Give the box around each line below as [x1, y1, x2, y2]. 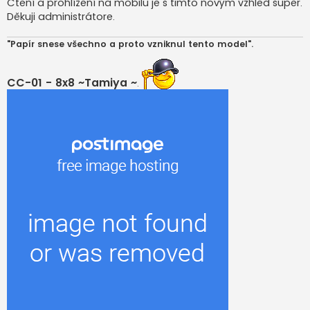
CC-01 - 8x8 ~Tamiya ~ [7, 75, 137, 91]
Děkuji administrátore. [7, 9, 115, 24]
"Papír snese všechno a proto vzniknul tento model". [7, 38, 253, 51]
